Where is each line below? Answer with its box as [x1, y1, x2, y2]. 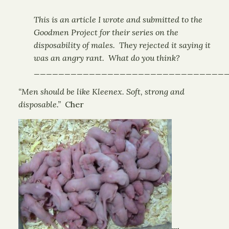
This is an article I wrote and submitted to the [34, 14, 202, 25]
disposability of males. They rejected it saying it [34, 40, 211, 50]
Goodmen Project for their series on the [34, 27, 178, 37]
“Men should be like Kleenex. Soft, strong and [18, 86, 185, 97]
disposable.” [18, 99, 61, 109]
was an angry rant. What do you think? [34, 53, 180, 63]
